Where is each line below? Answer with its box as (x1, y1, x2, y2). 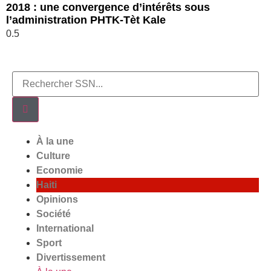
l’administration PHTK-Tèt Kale (6, 14, 166, 27)
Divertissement (36, 252, 105, 263)
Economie (36, 165, 83, 176)
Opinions (36, 194, 78, 205)
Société (36, 209, 71, 220)
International (36, 223, 94, 234)
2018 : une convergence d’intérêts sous (6, 1, 210, 14)
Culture (36, 151, 70, 162)
